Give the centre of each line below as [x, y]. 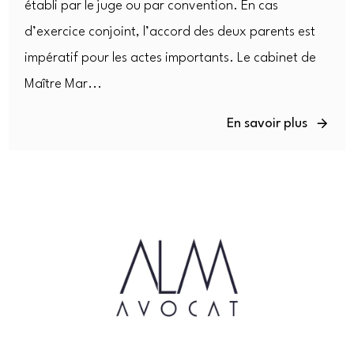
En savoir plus [267, 123]
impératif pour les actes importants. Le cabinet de [171, 58]
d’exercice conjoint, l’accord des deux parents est [170, 32]
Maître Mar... [64, 84]
